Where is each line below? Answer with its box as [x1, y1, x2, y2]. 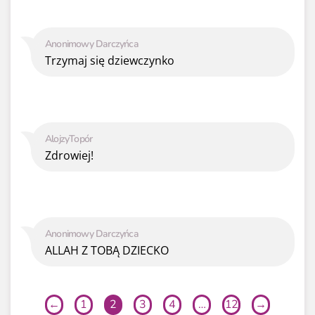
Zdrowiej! [45, 148, 94, 164]
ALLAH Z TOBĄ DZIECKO [45, 243, 169, 259]
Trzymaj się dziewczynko [45, 53, 174, 69]
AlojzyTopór [45, 132, 93, 146]
